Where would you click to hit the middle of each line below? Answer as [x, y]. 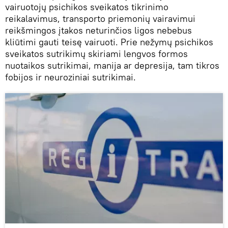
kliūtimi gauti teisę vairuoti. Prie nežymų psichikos [109, 42]
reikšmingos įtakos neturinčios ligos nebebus [98, 31]
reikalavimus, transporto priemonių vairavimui [100, 19]
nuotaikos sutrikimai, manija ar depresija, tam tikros [112, 66]
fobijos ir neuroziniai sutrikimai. [70, 77]
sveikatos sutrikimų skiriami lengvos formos [96, 54]
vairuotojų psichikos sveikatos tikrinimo [87, 7]
